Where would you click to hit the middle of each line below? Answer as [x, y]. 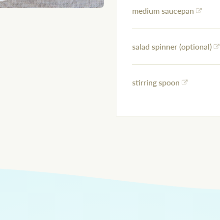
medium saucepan [163, 11]
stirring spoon [156, 82]
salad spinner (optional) [172, 47]
